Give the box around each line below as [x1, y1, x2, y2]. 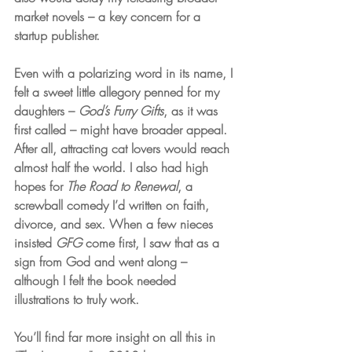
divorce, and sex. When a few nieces [14, 214, 217, 233]
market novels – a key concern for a [14, 7, 204, 25]
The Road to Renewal [67, 177, 178, 195]
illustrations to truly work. [14, 290, 139, 308]
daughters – [14, 101, 79, 119]
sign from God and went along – [14, 252, 191, 270]
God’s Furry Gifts [79, 101, 163, 119]
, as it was [163, 101, 222, 119]
